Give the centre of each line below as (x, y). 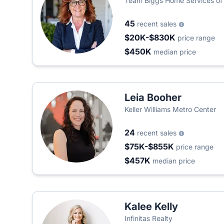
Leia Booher (153, 97)
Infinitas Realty (148, 218)
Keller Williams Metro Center (170, 109)
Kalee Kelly (151, 206)
